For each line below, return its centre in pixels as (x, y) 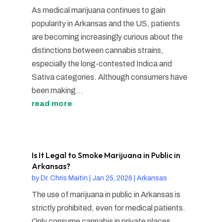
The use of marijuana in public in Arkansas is (106, 195)
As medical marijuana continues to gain (98, 10)
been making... (57, 91)
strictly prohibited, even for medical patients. (108, 208)
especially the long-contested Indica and (102, 64)
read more (52, 104)
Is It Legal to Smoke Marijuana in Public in (106, 155)
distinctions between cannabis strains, (97, 51)
